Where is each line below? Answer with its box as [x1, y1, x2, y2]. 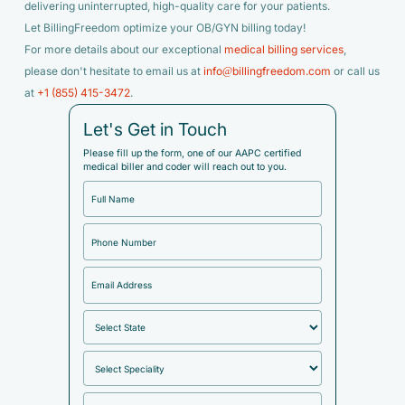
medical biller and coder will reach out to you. [82, 162, 287, 173]
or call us [330, 64, 380, 78]
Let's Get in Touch [82, 119, 227, 139]
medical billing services [223, 42, 344, 56]
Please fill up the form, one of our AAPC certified [82, 148, 301, 159]
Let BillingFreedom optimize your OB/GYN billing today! [24, 21, 306, 34]
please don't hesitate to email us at [24, 64, 203, 78]
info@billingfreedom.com [202, 64, 331, 78]
